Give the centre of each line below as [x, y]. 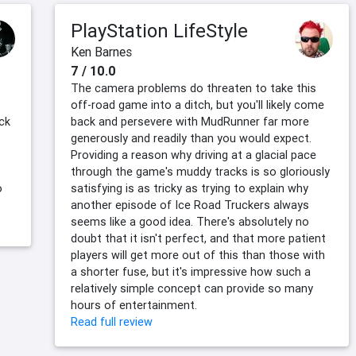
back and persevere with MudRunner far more [190, 122]
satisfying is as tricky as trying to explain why [190, 189]
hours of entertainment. [134, 306]
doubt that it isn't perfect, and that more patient [198, 239]
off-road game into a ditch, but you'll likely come [197, 105]
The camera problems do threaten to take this [193, 89]
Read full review [112, 322]
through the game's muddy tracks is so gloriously [200, 172]
